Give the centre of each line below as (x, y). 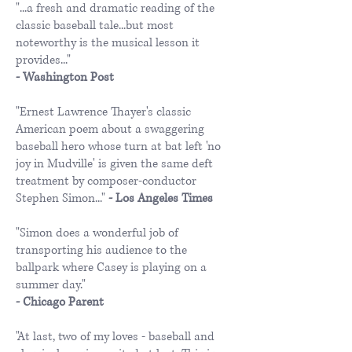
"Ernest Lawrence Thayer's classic (103, 112)
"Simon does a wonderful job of (97, 233)
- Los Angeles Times (161, 198)
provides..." (43, 60)
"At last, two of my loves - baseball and (115, 336)
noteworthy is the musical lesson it (108, 42)
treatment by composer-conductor (106, 181)
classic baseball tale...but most (95, 25)
